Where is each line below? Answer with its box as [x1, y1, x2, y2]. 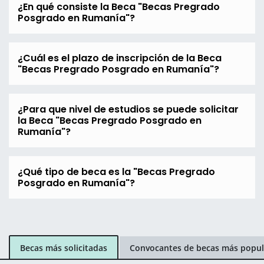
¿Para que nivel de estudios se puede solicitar [18, 103, 239, 117]
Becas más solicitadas [20, 242, 107, 253]
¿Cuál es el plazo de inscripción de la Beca [18, 51, 222, 65]
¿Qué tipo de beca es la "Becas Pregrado [18, 165, 215, 179]
